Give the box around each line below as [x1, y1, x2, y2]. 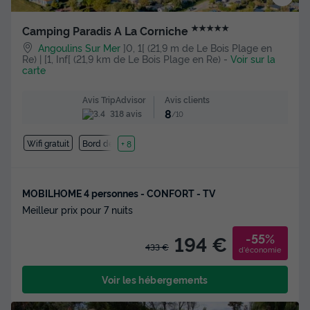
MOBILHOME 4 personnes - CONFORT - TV [22, 186, 215, 200]
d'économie [239, 244, 282, 255]
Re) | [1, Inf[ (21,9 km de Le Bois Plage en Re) [22, 51, 221, 65]
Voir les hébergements [102, 273, 208, 286]
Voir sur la [230, 51, 275, 65]
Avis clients [164, 93, 210, 105]
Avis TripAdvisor [82, 93, 145, 106]
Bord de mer [82, 137, 131, 149]
